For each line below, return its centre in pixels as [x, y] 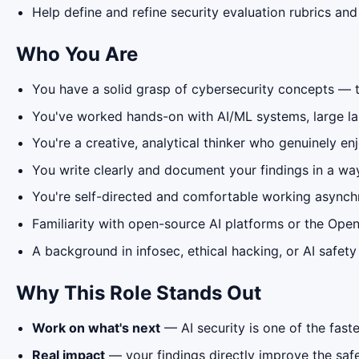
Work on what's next [96, 328]
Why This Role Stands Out [139, 292]
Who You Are [77, 54]
